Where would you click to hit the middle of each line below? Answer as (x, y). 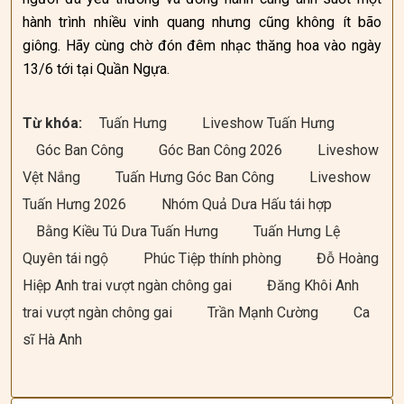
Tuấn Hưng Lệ (297, 231)
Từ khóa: (54, 123)
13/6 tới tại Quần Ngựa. (96, 69)
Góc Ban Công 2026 (222, 150)
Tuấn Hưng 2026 (76, 204)
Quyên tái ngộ (67, 258)
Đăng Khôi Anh (313, 285)
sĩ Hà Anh (52, 340)
